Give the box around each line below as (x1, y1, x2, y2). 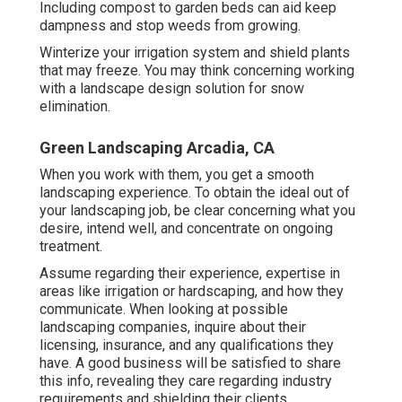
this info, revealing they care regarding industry (39, 371, 332, 389)
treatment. (39, 237, 102, 255)
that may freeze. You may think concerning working (39, 61, 354, 79)
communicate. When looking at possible (39, 300, 288, 318)
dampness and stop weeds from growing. (39, 16, 301, 34)
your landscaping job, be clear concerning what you (39, 201, 355, 219)
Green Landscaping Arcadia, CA (39, 137, 275, 157)
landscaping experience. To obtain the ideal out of (39, 183, 350, 201)
